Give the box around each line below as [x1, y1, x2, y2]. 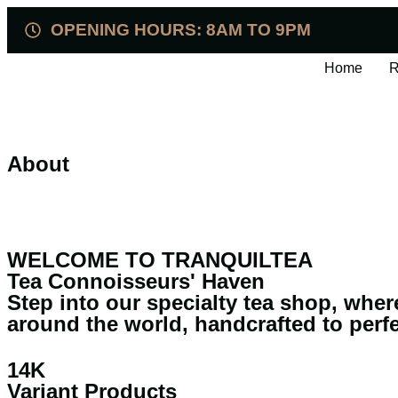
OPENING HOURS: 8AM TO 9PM [50, 20, 311, 39]
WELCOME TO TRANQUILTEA [7, 248, 313, 272]
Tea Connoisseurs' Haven [7, 269, 265, 293]
